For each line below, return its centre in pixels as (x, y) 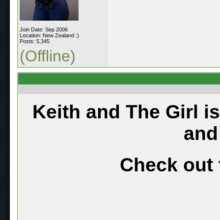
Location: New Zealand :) (49, 35)
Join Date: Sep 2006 (44, 29)
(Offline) (48, 56)
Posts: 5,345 (35, 41)
